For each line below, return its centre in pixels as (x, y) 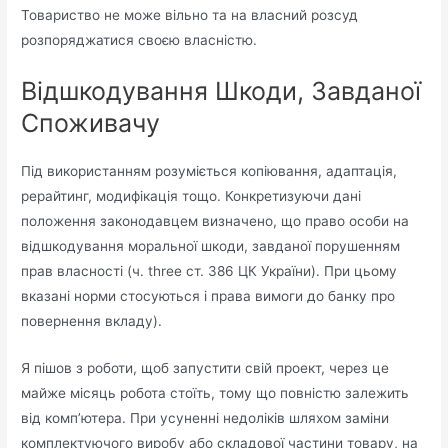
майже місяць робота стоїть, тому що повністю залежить (215, 392)
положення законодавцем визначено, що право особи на (215, 220)
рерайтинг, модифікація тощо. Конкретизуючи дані (191, 195)
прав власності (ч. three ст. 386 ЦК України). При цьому (209, 270)
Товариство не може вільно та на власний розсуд (190, 14)
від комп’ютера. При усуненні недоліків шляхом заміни (205, 417)
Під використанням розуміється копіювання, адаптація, (209, 170)
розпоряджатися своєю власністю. (139, 39)
